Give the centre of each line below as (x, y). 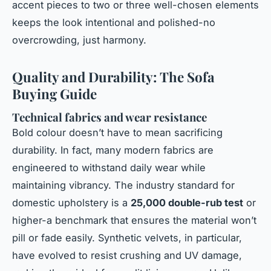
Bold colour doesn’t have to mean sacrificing (117, 132)
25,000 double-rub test (187, 202)
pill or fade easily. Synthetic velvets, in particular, (127, 237)
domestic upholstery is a (71, 202)
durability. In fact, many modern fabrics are (113, 150)
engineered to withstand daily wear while (109, 167)
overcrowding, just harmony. (79, 40)
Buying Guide (54, 94)
